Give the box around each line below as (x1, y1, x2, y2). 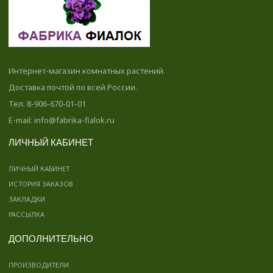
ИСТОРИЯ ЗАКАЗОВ (9, 179, 73, 189)
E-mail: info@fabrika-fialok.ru (9, 115, 115, 126)
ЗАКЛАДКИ (9, 194, 45, 204)
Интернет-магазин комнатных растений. (9, 65, 165, 77)
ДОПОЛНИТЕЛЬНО (9, 233, 93, 245)
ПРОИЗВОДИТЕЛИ (9, 260, 69, 270)
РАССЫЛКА (9, 210, 44, 219)
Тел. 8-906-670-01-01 (9, 98, 86, 110)
